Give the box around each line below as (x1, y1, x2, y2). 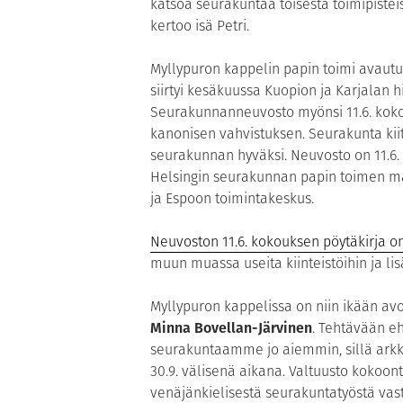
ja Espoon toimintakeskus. (150, 187, 314, 209)
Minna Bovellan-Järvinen (150, 317, 312, 338)
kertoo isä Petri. (150, 14, 249, 36)
